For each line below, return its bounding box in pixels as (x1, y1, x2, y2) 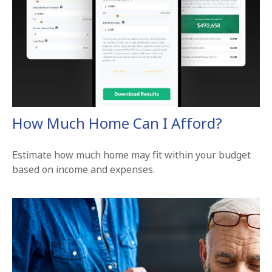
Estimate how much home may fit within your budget (12, 148, 251, 161)
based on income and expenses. (12, 162, 155, 176)
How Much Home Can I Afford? (12, 112, 222, 133)
